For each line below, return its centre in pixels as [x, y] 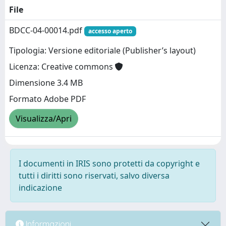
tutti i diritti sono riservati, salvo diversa [94, 176]
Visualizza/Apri [44, 119]
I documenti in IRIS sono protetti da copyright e [109, 163]
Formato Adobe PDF [47, 99]
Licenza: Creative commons [62, 67]
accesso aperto [110, 31]
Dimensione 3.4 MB [46, 83]
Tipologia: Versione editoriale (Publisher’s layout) [102, 51]
